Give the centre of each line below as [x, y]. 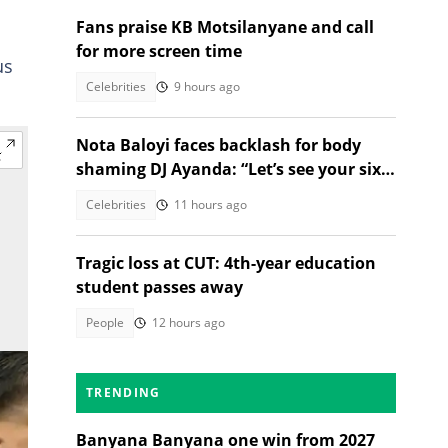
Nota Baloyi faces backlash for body [218, 145]
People [105, 322]
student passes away [159, 287]
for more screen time [159, 51]
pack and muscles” [150, 193]
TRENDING [123, 392]
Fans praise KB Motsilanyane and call [225, 27]
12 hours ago [188, 322]
